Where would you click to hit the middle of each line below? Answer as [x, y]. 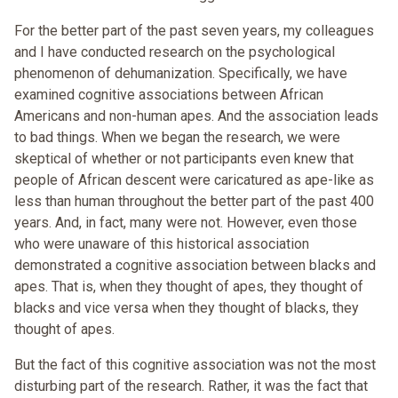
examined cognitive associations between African [169, 95]
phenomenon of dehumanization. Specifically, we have [181, 74]
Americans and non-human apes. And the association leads [196, 116]
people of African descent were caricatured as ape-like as [194, 180]
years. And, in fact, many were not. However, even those [186, 223]
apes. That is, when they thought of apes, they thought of [189, 287]
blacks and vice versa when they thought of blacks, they [187, 308]
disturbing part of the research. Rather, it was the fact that [191, 386]
